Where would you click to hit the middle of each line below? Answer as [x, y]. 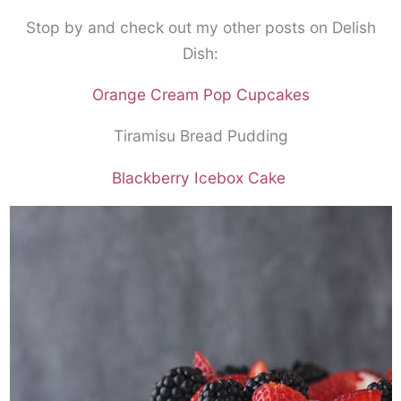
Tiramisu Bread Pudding [200, 136]
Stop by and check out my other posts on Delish [200, 27]
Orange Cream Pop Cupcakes [200, 94]
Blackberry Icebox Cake [200, 177]
